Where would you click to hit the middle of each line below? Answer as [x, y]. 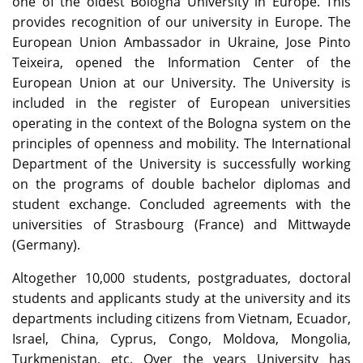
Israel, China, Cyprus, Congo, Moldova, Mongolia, [181, 339]
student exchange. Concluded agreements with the [181, 205]
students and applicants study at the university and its [181, 299]
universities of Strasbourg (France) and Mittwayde [181, 225]
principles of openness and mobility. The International [181, 144]
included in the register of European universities [181, 103]
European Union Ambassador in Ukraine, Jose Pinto [181, 43]
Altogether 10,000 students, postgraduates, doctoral [181, 278]
